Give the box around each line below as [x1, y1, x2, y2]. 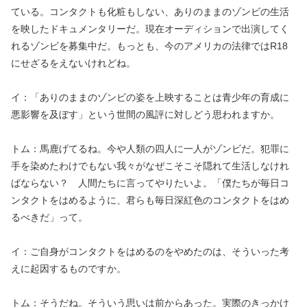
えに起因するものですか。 [11, 263, 126, 274]
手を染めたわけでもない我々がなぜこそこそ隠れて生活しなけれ [11, 160, 289, 171]
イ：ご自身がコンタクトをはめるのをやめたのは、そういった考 [11, 246, 289, 257]
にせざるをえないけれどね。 [11, 58, 136, 69]
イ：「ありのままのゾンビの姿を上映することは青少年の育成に [11, 92, 289, 103]
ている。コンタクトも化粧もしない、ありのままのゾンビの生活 [11, 6, 289, 17]
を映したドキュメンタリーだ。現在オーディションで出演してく [11, 23, 289, 34]
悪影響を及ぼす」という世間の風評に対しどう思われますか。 [11, 109, 280, 120]
